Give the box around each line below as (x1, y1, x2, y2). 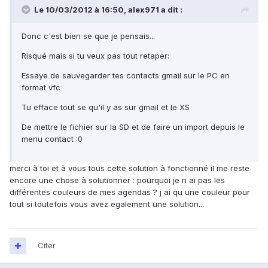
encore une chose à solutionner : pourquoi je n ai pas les (10, 175, 225, 185)
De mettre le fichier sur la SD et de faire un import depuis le (22, 122, 245, 132)
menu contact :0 (22, 134, 83, 144)
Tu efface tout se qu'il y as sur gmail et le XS (22, 102, 190, 112)
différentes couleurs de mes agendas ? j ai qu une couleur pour (10, 187, 250, 197)
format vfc (22, 83, 60, 93)
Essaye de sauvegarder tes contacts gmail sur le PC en (22, 71, 230, 81)
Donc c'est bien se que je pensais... (22, 31, 155, 41)
